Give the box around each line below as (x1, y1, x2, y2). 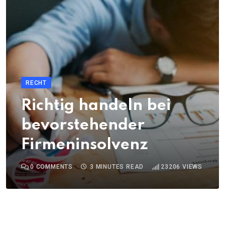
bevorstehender (21, 118, 145, 134)
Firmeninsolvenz (21, 137, 148, 153)
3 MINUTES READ (90, 163, 144, 171)
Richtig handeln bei (21, 98, 171, 114)
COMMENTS (34, 163, 73, 171)
